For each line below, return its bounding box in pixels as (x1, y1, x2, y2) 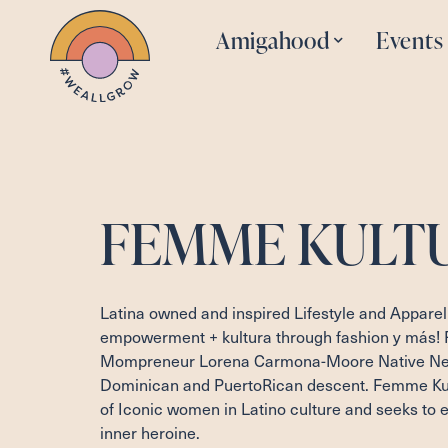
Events (376, 24, 444, 56)
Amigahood (216, 24, 330, 56)
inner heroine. (100, 421, 200, 443)
